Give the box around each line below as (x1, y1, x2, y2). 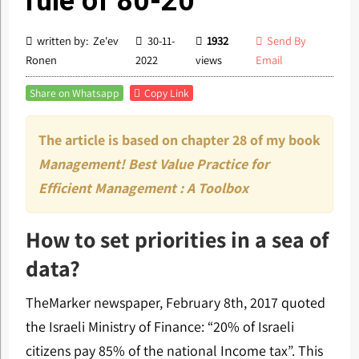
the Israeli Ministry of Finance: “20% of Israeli (25, 317, 294, 336)
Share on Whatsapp (29, 86, 119, 100)
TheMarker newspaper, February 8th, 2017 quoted (25, 293, 325, 312)
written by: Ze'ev (37, 33, 119, 48)
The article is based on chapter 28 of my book (38, 131, 321, 149)
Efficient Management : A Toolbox (38, 179, 248, 197)
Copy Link (143, 86, 189, 100)
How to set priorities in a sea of (25, 224, 329, 254)
